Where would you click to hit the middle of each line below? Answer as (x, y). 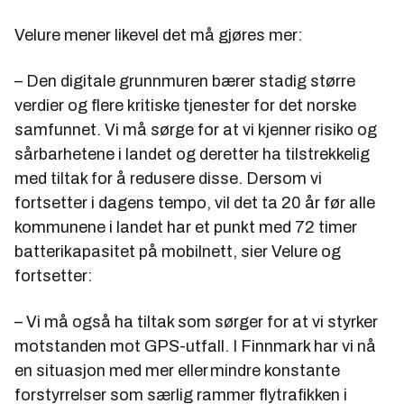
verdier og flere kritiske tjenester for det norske (185, 105)
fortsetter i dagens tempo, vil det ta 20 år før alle (195, 202)
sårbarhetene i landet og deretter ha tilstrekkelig (192, 154)
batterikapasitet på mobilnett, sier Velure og (178, 251)
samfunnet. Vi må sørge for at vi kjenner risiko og (196, 129)
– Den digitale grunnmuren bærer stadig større (185, 81)
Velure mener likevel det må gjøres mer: (158, 35)
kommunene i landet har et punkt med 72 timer (186, 227)
